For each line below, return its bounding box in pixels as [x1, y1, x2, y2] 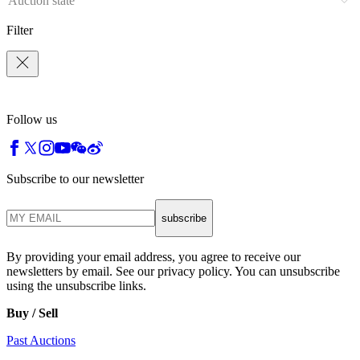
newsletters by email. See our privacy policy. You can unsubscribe [6, 264, 340, 279]
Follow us [6, 112, 57, 126]
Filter [6, 22, 33, 37]
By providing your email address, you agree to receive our [6, 250, 301, 264]
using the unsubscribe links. [6, 279, 146, 293]
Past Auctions [6, 333, 76, 348]
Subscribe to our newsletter [6, 171, 144, 186]
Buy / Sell [6, 306, 58, 321]
